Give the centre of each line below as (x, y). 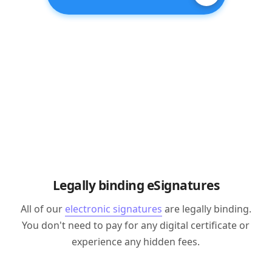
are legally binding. (206, 209)
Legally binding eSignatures (136, 185)
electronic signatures (113, 209)
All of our (42, 209)
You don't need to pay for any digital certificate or (136, 225)
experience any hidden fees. (136, 242)
